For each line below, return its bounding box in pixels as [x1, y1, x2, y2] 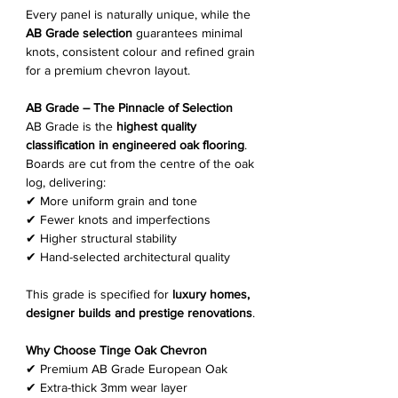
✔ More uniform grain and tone [26, 194, 197, 208]
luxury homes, [172, 287, 250, 301]
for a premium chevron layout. [26, 63, 190, 77]
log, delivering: [26, 175, 106, 189]
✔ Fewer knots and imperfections [26, 212, 211, 227]
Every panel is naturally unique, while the [26, 7, 251, 21]
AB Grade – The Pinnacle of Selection [26, 100, 233, 115]
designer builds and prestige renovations [26, 306, 252, 320]
